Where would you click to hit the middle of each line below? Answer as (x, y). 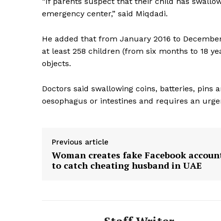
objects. (56, 64)
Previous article (80, 142)
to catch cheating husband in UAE (127, 166)
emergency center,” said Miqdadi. (105, 14)
